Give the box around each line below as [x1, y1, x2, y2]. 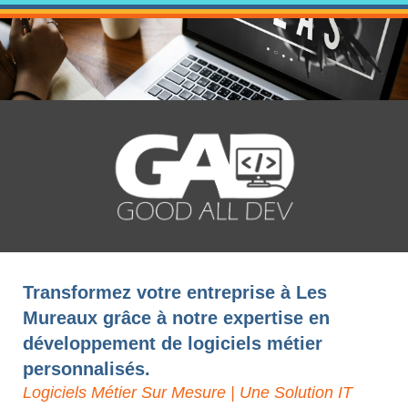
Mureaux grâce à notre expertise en [23, 308, 330, 329]
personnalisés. [23, 359, 150, 380]
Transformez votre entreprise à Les [23, 282, 327, 303]
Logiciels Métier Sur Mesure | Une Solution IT [23, 383, 352, 403]
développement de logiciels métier [23, 333, 322, 354]
